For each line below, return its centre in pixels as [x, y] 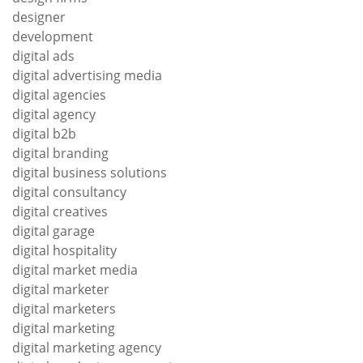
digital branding [60, 153]
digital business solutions [90, 173]
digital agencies [59, 95]
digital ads [43, 56]
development [53, 36]
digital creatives [60, 211]
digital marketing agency [87, 348]
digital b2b [44, 134]
